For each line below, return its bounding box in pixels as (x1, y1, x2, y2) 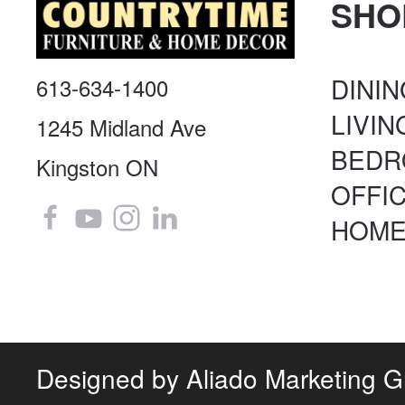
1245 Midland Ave (36, 111, 206, 144)
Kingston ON (36, 151, 158, 184)
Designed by (36, 360, 186, 396)
